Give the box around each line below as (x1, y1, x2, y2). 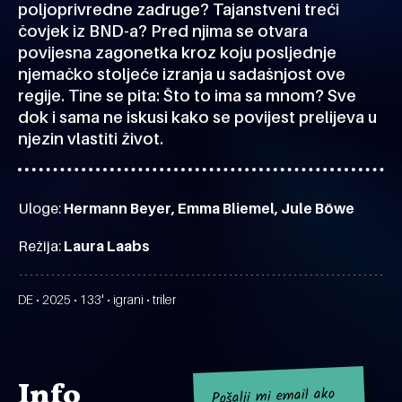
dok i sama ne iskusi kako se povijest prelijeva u (18, 108, 377, 127)
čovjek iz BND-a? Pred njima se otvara (18, 22, 308, 40)
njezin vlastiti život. (18, 129, 163, 148)
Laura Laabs (64, 237, 150, 255)
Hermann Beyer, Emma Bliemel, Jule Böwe (64, 199, 354, 217)
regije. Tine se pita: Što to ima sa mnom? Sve (18, 86, 356, 105)
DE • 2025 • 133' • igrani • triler (18, 292, 176, 307)
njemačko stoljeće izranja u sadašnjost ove (18, 65, 345, 83)
